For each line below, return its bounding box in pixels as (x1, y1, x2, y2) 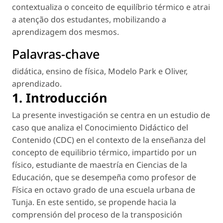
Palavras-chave (12, 45, 100, 62)
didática (12, 65, 42, 77)
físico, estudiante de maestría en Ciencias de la (12, 159, 187, 170)
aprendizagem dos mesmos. (12, 26, 119, 37)
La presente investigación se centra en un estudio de (12, 109, 210, 120)
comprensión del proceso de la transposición (12, 209, 182, 220)
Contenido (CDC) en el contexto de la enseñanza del (12, 134, 206, 145)
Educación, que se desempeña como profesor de (12, 171, 196, 183)
